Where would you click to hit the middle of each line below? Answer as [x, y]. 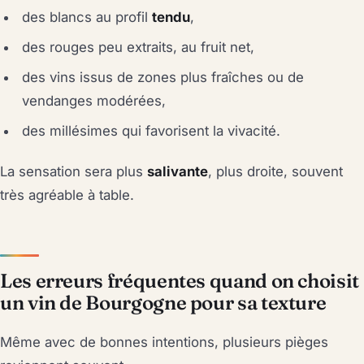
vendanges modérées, [94, 101]
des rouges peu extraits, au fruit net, [139, 48]
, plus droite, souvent [275, 172]
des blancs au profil [87, 17]
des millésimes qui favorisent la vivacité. [152, 131]
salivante [178, 172]
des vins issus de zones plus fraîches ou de [163, 78]
